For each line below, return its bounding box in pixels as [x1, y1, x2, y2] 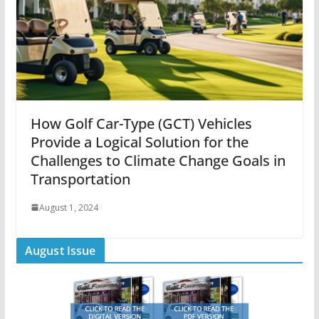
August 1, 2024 [38, 201, 98, 214]
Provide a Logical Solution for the [30, 132, 249, 152]
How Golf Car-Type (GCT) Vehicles [30, 113, 252, 133]
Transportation [30, 169, 130, 189]
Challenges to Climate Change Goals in [30, 150, 286, 170]
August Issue [24, 242, 96, 258]
